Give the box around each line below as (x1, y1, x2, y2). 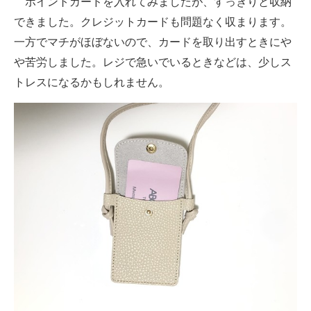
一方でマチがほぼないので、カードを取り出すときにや (14, 36, 292, 49)
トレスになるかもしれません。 (14, 76, 169, 89)
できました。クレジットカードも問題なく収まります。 (14, 16, 292, 28)
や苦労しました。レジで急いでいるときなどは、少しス (14, 56, 292, 69)
